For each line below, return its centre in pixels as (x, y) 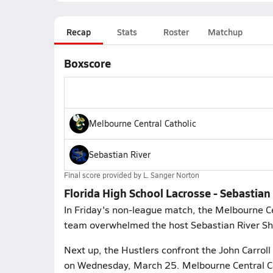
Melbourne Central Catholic (142, 123)
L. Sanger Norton (171, 175)
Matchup (225, 32)
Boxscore (87, 63)
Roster (176, 32)
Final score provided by (103, 175)
